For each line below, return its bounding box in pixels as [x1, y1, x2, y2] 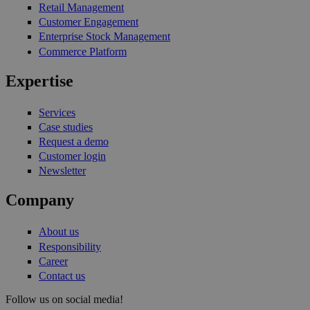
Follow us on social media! [6, 293, 123, 305]
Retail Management [39, 1, 124, 14]
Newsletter [39, 165, 86, 177]
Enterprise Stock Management [39, 30, 170, 43]
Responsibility [39, 240, 101, 253]
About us [39, 226, 79, 238]
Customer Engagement [39, 16, 138, 28]
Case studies [39, 120, 93, 133]
